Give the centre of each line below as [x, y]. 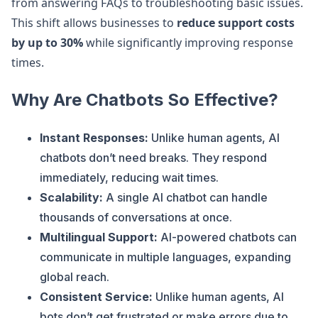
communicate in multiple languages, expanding [165, 257]
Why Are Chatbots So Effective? [145, 100]
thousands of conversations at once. [136, 217]
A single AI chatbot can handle [185, 197]
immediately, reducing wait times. [129, 177]
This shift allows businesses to [94, 23]
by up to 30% [47, 43]
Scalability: [71, 197]
